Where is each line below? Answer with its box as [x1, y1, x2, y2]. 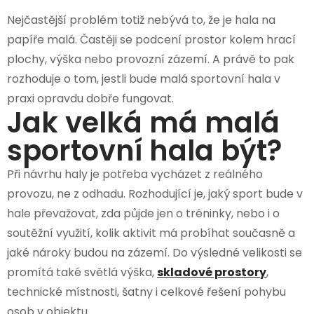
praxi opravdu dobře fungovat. [7, 90, 174, 107]
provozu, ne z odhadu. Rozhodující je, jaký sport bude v [7, 185, 303, 202]
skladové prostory [157, 264, 266, 280]
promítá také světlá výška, [7, 264, 157, 280]
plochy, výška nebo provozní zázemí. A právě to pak [7, 50, 294, 67]
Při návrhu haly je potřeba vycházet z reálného [7, 165, 263, 182]
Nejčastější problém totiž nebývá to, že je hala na [7, 11, 275, 28]
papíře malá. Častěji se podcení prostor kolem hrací [7, 31, 296, 48]
